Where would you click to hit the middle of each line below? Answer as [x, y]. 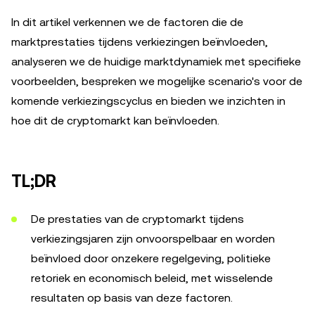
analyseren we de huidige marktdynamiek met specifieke [156, 62]
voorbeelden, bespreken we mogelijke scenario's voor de [157, 81]
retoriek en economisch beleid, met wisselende [152, 278]
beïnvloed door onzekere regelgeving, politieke [151, 258]
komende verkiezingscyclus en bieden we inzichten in [148, 101]
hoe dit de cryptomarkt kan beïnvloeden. [115, 121]
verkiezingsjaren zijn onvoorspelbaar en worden [153, 239]
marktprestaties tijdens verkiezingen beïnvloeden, [140, 42]
